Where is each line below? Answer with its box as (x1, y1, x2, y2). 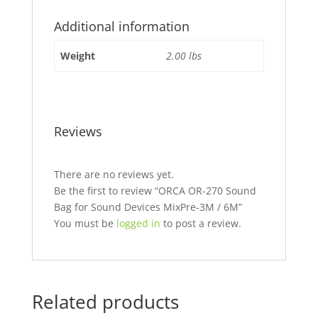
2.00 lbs (166, 49, 202, 62)
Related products (31, 289, 179, 314)
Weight (60, 49, 95, 62)
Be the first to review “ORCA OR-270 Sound (53, 184, 256, 197)
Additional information (53, 18, 190, 35)
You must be (53, 216, 116, 230)
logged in (116, 216, 160, 230)
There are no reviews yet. (53, 168, 174, 181)
